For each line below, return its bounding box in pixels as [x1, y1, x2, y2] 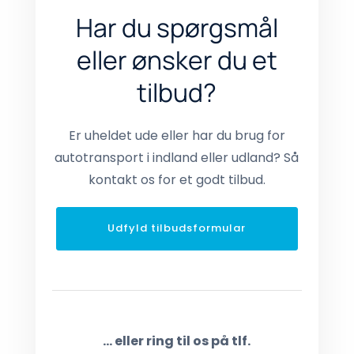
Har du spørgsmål [75, 9, 278, 45]
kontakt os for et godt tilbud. [88, 170, 265, 189]
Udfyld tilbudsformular [107, 220, 247, 236]
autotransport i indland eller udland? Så [55, 148, 299, 167]
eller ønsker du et [76, 42, 277, 77]
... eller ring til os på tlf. [103, 331, 251, 350]
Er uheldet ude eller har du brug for [68, 126, 285, 145]
